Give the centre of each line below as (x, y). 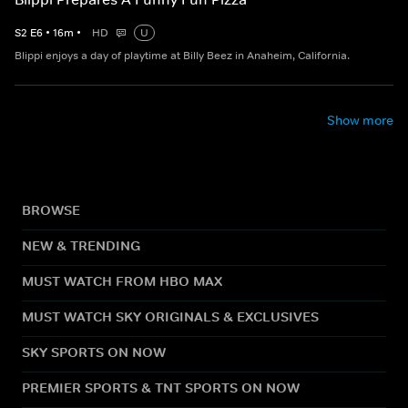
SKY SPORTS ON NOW (94, 352)
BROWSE (51, 210)
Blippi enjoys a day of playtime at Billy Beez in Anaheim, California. (182, 56)
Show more (360, 121)
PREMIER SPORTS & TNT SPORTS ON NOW (161, 388)
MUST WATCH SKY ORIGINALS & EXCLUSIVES (170, 317)
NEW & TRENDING (81, 246)
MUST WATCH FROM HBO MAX (122, 281)
